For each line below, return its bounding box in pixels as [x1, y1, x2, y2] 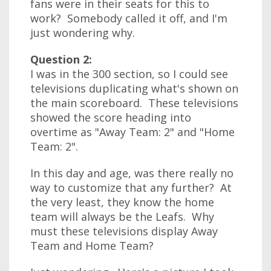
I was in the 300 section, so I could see [30, 67, 228, 81]
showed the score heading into [30, 110, 191, 125]
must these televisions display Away [30, 224, 218, 238]
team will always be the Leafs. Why [30, 209, 214, 224]
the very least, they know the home [30, 195, 214, 209]
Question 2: [30, 52, 92, 67]
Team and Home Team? [30, 238, 154, 253]
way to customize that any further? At [30, 180, 232, 195]
